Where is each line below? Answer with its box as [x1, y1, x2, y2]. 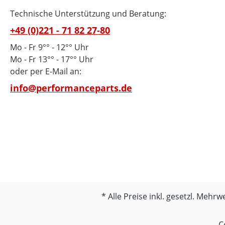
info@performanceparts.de [10, 82, 132, 94]
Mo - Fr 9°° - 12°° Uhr [10, 42, 89, 53]
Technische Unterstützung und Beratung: [10, 8, 166, 19]
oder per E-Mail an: [10, 66, 81, 77]
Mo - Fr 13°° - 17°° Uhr [10, 54, 93, 65]
